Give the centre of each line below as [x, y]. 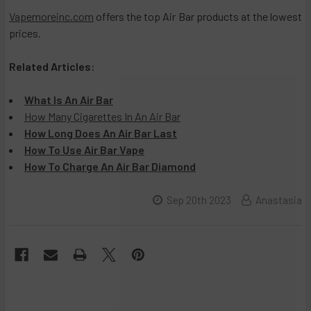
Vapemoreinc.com [51, 17]
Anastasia [279, 200]
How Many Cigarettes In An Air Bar [102, 117]
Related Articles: [52, 67]
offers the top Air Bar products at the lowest [198, 17]
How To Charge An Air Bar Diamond [110, 167]
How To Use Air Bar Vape [84, 150]
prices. [25, 33]
